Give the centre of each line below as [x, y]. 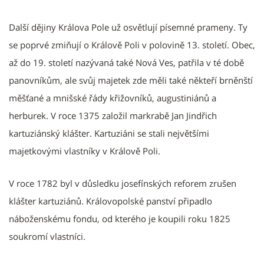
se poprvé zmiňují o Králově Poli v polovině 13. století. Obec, [132, 44]
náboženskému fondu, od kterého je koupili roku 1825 [120, 218]
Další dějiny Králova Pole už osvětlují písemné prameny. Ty [128, 27]
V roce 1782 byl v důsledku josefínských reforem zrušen [123, 183]
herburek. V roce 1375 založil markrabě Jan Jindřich [113, 115]
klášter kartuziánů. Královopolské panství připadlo [110, 201]
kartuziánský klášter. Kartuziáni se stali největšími [109, 133]
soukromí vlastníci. [47, 236]
